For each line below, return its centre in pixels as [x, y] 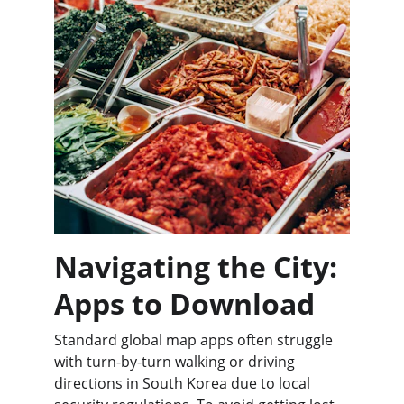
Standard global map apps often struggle [195, 340]
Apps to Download [184, 303]
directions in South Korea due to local [184, 383]
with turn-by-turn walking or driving [176, 362]
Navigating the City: [199, 266]
